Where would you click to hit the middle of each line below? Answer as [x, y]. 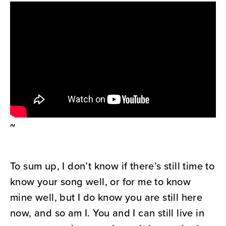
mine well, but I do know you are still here [106, 197]
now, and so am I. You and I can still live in [107, 213]
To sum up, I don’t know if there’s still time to [112, 166]
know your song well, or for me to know [101, 181]
